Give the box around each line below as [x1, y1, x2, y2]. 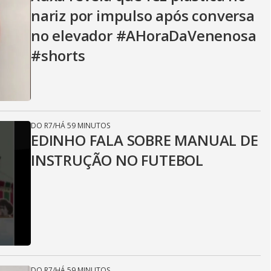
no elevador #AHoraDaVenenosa [31, 25, 256, 45]
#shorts [31, 45, 85, 65]
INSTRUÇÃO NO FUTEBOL [31, 150, 204, 170]
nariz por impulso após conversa [31, 5, 255, 25]
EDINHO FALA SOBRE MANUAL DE [31, 130, 258, 150]
